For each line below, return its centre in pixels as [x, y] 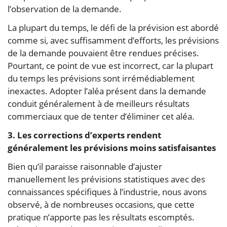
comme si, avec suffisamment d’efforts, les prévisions [113, 40]
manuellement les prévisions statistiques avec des [106, 179]
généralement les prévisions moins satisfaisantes [112, 147]
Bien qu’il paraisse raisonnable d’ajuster [85, 166]
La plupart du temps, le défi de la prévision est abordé [113, 27]
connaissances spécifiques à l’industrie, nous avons [107, 192]
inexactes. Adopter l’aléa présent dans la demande [107, 91]
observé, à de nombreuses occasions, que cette [101, 204]
